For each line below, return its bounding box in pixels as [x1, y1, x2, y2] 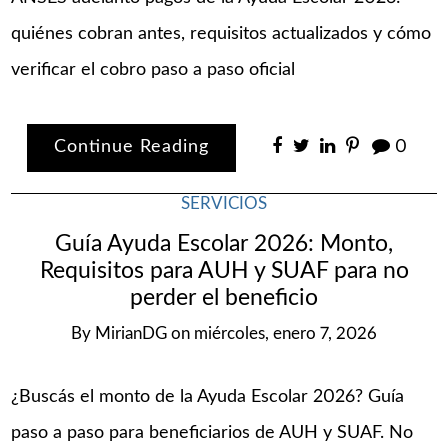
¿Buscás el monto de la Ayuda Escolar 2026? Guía [11, 387, 405, 406]
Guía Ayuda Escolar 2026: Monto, [55, 232, 393, 255]
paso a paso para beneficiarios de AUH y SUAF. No [11, 423, 414, 442]
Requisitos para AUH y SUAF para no [39, 259, 409, 282]
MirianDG [95, 325, 167, 342]
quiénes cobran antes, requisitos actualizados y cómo [11, 24, 432, 43]
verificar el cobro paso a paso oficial [11, 60, 296, 79]
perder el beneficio [130, 286, 318, 309]
